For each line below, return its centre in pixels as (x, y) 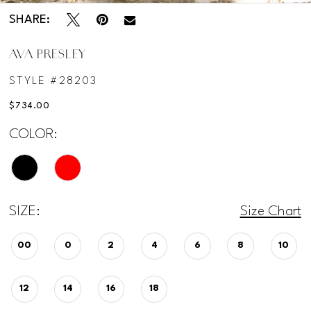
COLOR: (34, 134)
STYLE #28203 (53, 81)
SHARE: (30, 20)
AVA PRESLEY (48, 56)
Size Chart (270, 212)
